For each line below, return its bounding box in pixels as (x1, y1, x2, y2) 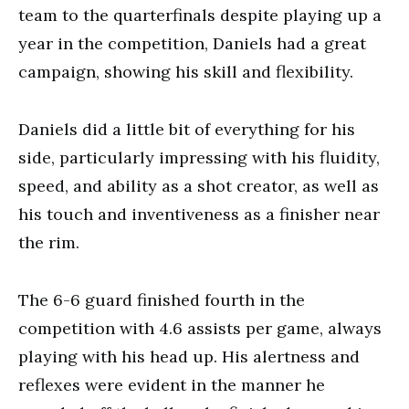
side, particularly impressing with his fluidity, (18, 147, 380, 168)
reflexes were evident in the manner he (18, 374, 325, 395)
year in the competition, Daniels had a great (18, 33, 366, 54)
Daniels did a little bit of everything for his (18, 119, 355, 140)
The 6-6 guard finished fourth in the (18, 289, 305, 310)
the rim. (18, 232, 79, 253)
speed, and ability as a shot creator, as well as (18, 175, 379, 196)
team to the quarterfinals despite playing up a (18, 5, 382, 26)
